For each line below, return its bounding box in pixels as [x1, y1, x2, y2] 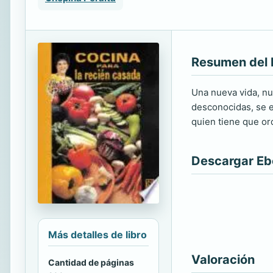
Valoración [191, 252, 255, 267]
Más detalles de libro [48, 229, 147, 241]
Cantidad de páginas [48, 257, 134, 268]
